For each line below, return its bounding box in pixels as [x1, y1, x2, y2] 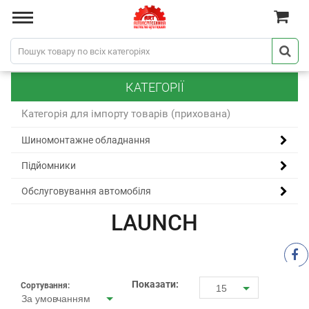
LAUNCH [111, 210, 198, 236]
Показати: [132, 279, 179, 290]
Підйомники [21, 160, 76, 171]
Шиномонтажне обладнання [21, 134, 150, 146]
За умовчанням [21, 293, 90, 305]
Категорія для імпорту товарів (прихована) [21, 108, 230, 120]
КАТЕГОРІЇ [125, 79, 184, 94]
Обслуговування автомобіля [21, 186, 151, 197]
